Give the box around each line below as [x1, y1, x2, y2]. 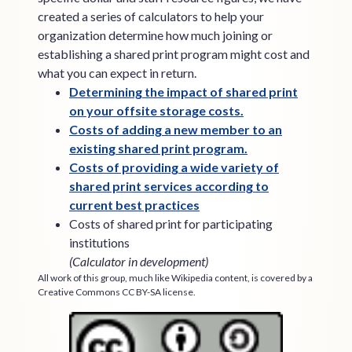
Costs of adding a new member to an [69, 122, 282, 137]
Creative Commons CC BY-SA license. [38, 286, 196, 298]
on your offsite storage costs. [69, 103, 244, 118]
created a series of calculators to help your [38, 9, 264, 24]
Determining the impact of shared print [69, 84, 298, 99]
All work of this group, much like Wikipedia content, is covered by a [38, 272, 313, 284]
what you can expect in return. [38, 65, 196, 80]
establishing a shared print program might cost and [38, 46, 310, 61]
